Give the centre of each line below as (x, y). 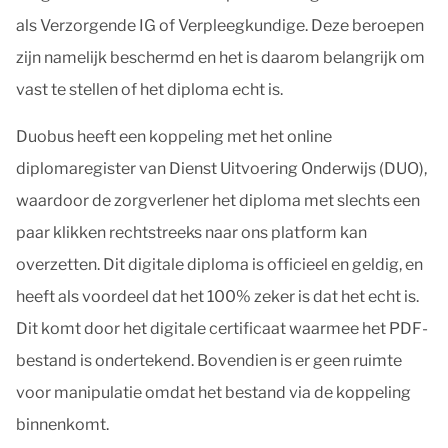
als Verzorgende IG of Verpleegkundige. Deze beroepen (220, 25)
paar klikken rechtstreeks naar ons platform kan (191, 232)
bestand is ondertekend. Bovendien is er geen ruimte (209, 360)
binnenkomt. (62, 424)
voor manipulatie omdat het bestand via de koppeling (213, 392)
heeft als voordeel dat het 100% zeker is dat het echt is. (217, 296)
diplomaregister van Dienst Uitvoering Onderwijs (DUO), (221, 168)
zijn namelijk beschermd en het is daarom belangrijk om (220, 57)
